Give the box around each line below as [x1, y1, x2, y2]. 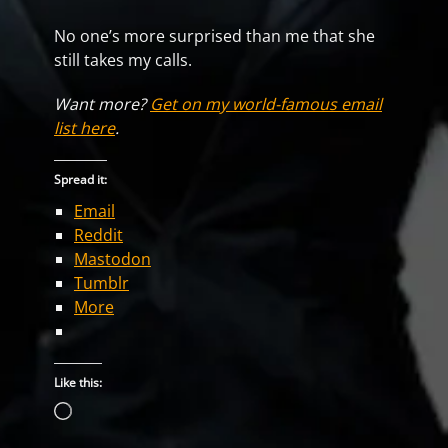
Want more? [54, 93, 150, 116]
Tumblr [74, 272, 129, 295]
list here [54, 117, 115, 140]
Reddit [74, 224, 123, 247]
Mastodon [74, 248, 151, 271]
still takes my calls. [54, 49, 192, 72]
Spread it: [54, 171, 107, 189]
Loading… [71, 401, 124, 419]
